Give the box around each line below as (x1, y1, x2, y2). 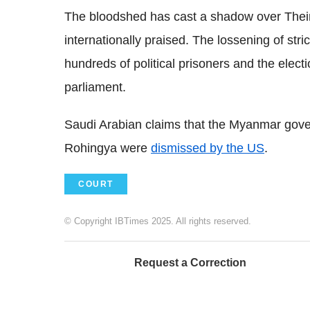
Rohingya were (64, 140, 151, 155)
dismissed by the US (151, 140, 264, 155)
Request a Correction (134, 256, 246, 268)
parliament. (64, 80, 126, 94)
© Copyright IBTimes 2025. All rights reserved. (64, 215, 251, 226)
